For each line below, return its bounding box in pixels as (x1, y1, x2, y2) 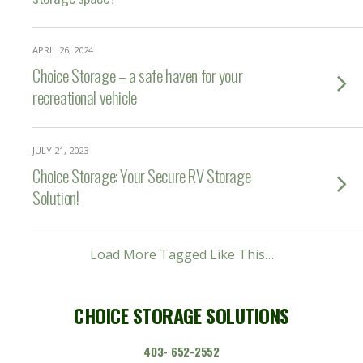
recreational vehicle (32, 84, 137, 109)
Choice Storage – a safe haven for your (32, 62, 243, 88)
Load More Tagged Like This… (89, 246, 274, 263)
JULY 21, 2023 (32, 144, 88, 156)
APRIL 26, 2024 (32, 44, 93, 56)
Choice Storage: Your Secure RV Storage (32, 163, 251, 188)
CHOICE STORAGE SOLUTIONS (74, 301, 289, 330)
